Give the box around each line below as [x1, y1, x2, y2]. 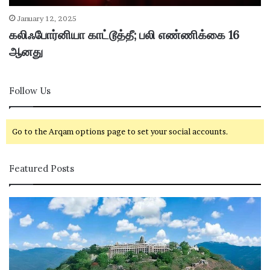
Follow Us [9, 85, 51, 97]
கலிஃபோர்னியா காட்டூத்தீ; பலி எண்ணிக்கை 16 [9, 27, 239, 43]
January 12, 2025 [17, 14, 77, 24]
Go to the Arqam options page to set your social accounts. [12, 127, 228, 137]
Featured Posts [9, 163, 74, 175]
